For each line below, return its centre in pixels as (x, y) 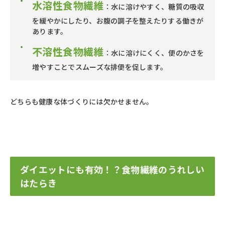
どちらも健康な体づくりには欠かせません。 (82, 102)
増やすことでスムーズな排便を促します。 (100, 67)
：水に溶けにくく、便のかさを (154, 53)
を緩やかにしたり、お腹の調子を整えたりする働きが (118, 21)
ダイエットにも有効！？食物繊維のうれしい (113, 170)
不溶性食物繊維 (68, 52)
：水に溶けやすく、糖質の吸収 (154, 7)
